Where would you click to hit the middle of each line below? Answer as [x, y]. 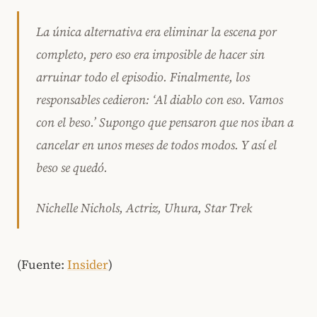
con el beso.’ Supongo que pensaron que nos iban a [165, 122]
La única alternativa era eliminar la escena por [156, 31]
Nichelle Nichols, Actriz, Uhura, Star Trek [144, 208]
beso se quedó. [72, 167]
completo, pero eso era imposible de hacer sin [150, 54]
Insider [88, 264]
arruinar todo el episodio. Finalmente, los [143, 77]
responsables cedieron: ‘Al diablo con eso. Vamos [160, 99]
